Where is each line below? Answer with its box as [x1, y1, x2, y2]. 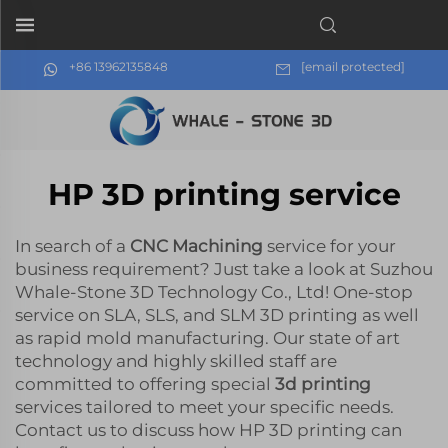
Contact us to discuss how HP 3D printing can [15, 420, 402, 440]
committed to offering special [15, 374, 275, 394]
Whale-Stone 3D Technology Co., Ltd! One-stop [15, 282, 413, 302]
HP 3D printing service [47, 176, 401, 213]
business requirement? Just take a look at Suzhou [15, 259, 433, 279]
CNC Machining [130, 236, 263, 256]
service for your [263, 236, 396, 256]
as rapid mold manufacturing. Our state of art [15, 328, 400, 348]
